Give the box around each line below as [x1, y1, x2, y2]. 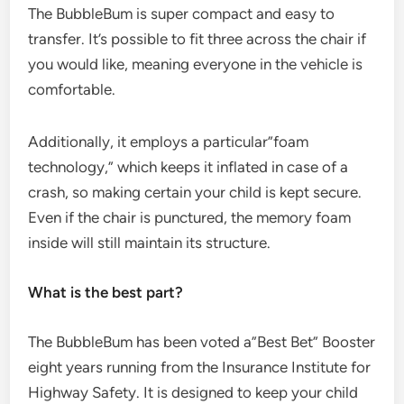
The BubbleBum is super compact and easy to [28, 4, 335, 23]
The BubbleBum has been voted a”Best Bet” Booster [28, 332, 376, 351]
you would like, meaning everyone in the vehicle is [28, 54, 363, 73]
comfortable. [28, 79, 116, 98]
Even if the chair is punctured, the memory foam [28, 207, 352, 226]
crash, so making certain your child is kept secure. [28, 182, 363, 201]
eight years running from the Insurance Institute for [28, 357, 372, 376]
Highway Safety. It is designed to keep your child [28, 382, 359, 401]
